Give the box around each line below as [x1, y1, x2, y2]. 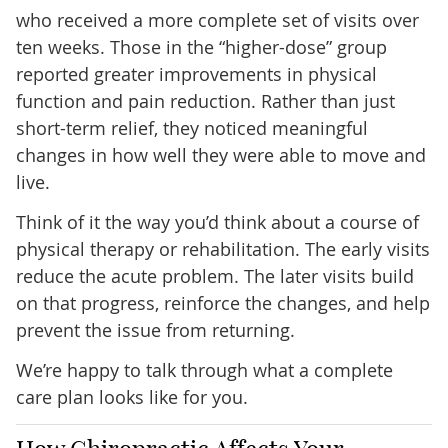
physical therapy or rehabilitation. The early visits [15, 236, 430, 261]
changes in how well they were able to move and [15, 142, 426, 167]
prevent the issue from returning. [15, 317, 295, 342]
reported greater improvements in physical [15, 61, 377, 86]
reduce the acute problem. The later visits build [15, 263, 414, 288]
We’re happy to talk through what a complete [15, 357, 393, 382]
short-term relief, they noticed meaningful [15, 115, 368, 140]
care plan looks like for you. [15, 384, 248, 409]
